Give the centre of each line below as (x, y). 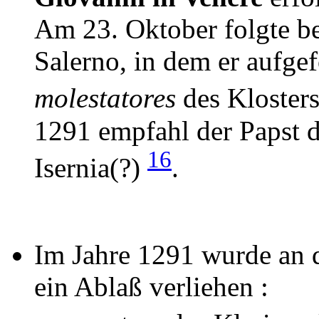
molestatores (105, 98)
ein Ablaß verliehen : (151, 286)
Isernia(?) (91, 167)
